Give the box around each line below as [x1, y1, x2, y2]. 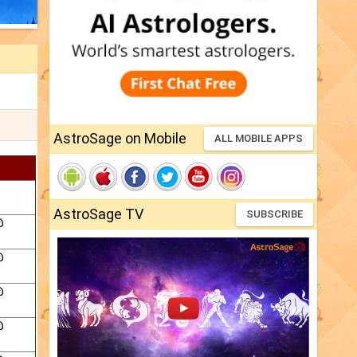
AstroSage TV [53, 206, 143, 223]
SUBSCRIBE [246, 208, 303, 221]
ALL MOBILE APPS [214, 132, 303, 145]
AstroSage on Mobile [53, 130, 186, 147]
